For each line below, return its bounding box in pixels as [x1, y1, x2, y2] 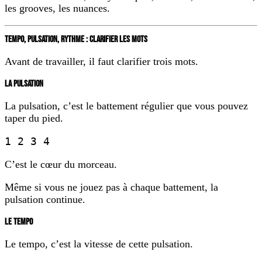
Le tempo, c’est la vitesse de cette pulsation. [5, 237, 193, 250]
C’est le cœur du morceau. [5, 158, 117, 170]
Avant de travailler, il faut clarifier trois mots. [5, 55, 198, 67]
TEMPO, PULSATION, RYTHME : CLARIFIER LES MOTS [5, 33, 147, 45]
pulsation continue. [5, 193, 85, 205]
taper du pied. [5, 112, 63, 124]
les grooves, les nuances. [5, 2, 110, 14]
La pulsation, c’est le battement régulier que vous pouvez [5, 99, 248, 112]
